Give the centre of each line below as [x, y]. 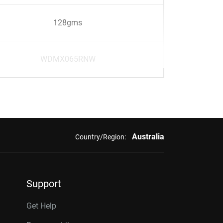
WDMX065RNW [68, 59]
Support [44, 184]
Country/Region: [100, 137]
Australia [148, 137]
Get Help [41, 206]
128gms [68, 23]
